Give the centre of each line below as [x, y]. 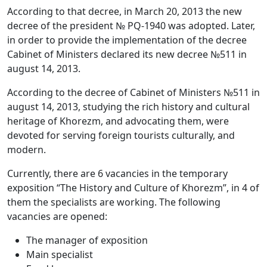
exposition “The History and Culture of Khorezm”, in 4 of [133, 188]
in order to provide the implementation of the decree [127, 40]
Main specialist [60, 255]
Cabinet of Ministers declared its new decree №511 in [127, 55]
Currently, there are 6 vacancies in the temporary [117, 174]
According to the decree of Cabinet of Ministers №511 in [133, 93]
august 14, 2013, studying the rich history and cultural [128, 107]
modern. [27, 150]
